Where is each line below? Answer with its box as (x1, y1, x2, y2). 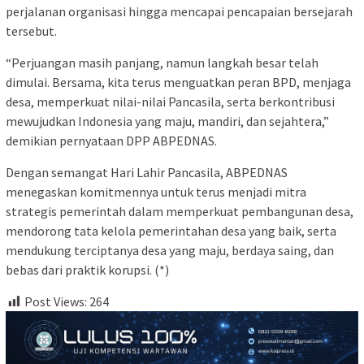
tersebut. (6, 23, 57, 40)
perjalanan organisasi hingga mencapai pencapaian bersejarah (6, 3, 353, 20)
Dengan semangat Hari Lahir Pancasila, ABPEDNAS (6, 164, 288, 181)
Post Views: (24, 293, 87, 310)
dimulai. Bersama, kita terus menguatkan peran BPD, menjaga (6, 74, 351, 91)
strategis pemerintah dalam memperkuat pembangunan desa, (6, 203, 353, 220)
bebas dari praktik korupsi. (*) (6, 262, 169, 279)
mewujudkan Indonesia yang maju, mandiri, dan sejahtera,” (6, 113, 329, 130)
